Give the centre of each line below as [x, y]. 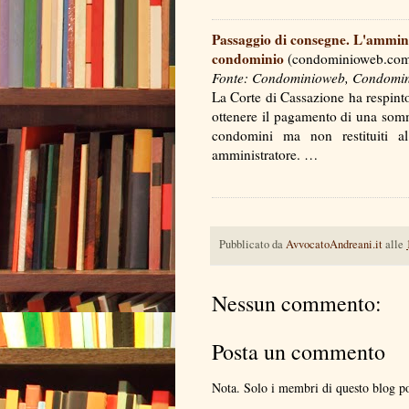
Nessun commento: [297, 304]
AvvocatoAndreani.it [334, 244]
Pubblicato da [252, 244]
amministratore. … [269, 154]
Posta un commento [299, 352]
